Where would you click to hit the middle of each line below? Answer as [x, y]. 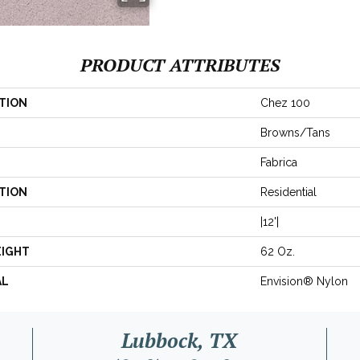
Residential [288, 192]
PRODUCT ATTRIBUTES [180, 64]
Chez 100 [285, 102]
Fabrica [279, 162]
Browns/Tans [295, 132]
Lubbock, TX [180, 340]
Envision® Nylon [304, 281]
